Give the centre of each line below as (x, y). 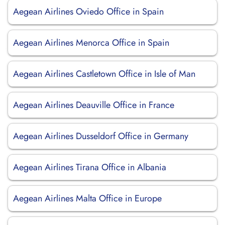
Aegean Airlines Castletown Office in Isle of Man (104, 74)
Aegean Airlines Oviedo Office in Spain (88, 12)
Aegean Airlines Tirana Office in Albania (90, 167)
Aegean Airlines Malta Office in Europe (87, 198)
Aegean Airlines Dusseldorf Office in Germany (101, 136)
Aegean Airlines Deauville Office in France (94, 105)
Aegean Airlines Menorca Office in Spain (91, 43)
